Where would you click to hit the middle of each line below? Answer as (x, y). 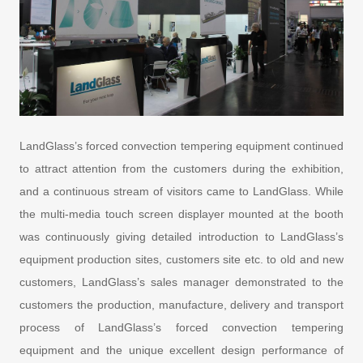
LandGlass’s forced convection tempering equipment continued (181, 145)
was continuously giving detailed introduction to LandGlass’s (181, 236)
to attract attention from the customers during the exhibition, (181, 168)
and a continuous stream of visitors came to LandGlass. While (181, 191)
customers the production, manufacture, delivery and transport (181, 304)
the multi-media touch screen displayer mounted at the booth (181, 214)
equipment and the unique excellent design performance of (181, 350)
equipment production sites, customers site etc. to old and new (181, 259)
